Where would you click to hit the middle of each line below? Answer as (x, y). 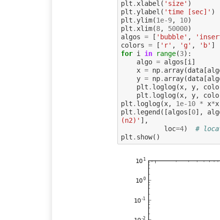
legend (148, 112)
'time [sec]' (187, 12)
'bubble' (172, 37)
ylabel (148, 12)
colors (132, 45)
